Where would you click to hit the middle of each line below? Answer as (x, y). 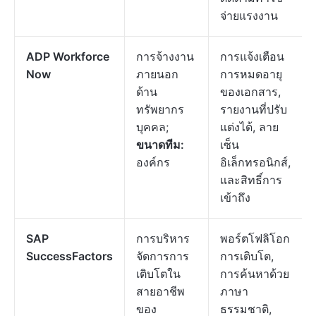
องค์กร (153, 162)
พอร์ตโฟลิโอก (255, 238)
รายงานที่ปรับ (254, 109)
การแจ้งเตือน (252, 56)
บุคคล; (152, 127)
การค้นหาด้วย (255, 274)
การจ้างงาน (165, 56)
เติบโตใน (158, 274)
